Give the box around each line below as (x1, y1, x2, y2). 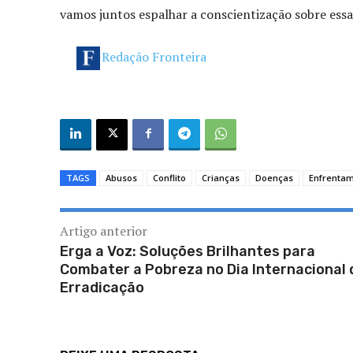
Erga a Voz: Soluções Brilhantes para (60, 243, 315, 261)
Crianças (202, 172, 240, 184)
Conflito (153, 172, 186, 184)
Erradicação (60, 279, 144, 297)
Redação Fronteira (102, 48, 206, 66)
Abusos (106, 172, 137, 184)
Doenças (255, 172, 293, 184)
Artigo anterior (60, 222, 147, 240)
